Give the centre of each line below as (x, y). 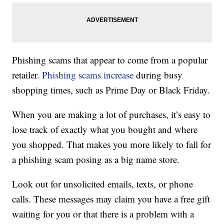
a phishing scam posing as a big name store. (96, 159)
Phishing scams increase (88, 75)
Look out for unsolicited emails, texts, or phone (103, 184)
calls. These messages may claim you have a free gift (111, 199)
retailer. (26, 75)
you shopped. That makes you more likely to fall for (112, 144)
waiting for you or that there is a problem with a (103, 214)
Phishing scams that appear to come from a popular (110, 60)
